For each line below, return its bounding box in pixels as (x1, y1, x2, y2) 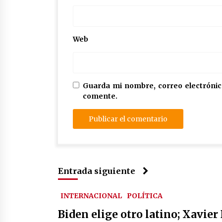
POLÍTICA (127, 191, 163, 201)
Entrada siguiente (58, 166, 135, 176)
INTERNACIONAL (60, 191, 122, 201)
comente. (83, 92, 117, 101)
